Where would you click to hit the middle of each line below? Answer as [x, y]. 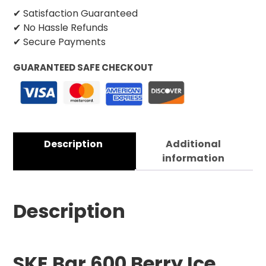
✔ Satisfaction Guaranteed [75, 13]
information [193, 159]
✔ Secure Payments [59, 42]
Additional [193, 144]
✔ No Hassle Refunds [61, 27]
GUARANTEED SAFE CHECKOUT [83, 67]
